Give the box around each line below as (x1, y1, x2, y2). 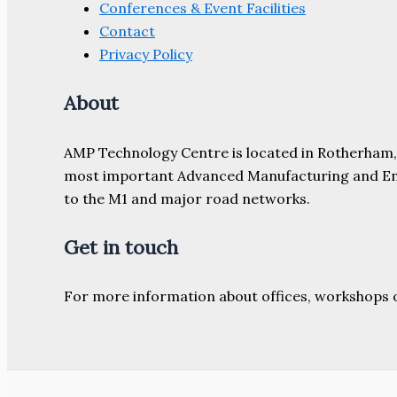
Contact (99, 22, 155, 40)
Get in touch (64, 234, 178, 260)
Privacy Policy (99, 45, 192, 63)
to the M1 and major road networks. (64, 189, 310, 207)
